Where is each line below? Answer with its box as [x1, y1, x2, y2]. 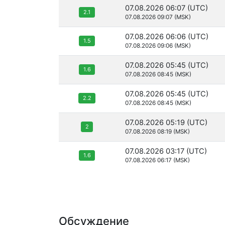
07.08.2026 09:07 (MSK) [125, 14, 191, 21]
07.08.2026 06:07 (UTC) [125, 4, 208, 13]
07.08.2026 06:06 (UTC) [125, 32, 208, 42]
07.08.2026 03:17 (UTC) [125, 147, 207, 156]
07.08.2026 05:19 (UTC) [125, 118, 207, 128]
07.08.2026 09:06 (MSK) [125, 42, 191, 50]
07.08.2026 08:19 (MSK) [125, 128, 190, 136]
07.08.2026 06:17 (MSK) [125, 157, 190, 164]
